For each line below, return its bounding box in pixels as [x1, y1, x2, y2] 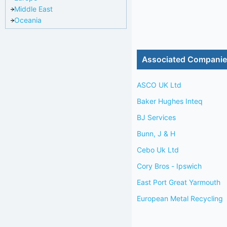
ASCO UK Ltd [137, 81, 181, 89]
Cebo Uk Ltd [137, 145, 179, 154]
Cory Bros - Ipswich [137, 162, 202, 170]
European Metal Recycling [137, 194, 223, 203]
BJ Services [137, 113, 176, 122]
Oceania [14, 16, 42, 24]
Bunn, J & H [137, 129, 175, 138]
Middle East [14, 5, 53, 13]
